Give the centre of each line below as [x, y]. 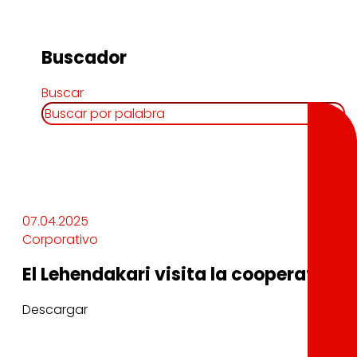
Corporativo [60, 240]
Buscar [63, 93]
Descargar [55, 309]
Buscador [84, 58]
